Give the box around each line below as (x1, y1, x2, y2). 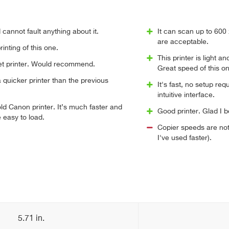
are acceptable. (157, 38, 209, 45)
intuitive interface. (157, 91, 215, 99)
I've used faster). (157, 134, 212, 142)
